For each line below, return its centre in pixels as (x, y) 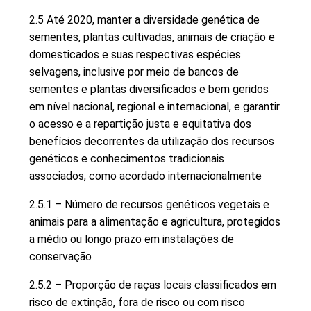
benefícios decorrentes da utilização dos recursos (152, 141)
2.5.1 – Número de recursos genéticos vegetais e (149, 204)
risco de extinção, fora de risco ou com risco (137, 302)
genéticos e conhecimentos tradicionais (127, 158)
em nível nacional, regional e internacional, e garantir (154, 106)
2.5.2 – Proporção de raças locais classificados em (153, 285)
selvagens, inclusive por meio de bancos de (134, 72)
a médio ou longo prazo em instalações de (132, 239)
